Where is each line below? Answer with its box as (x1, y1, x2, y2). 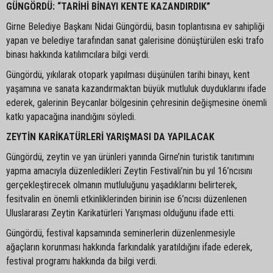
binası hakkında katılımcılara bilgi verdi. (6, 48, 150, 60)
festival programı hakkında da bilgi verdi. (6, 255, 157, 267)
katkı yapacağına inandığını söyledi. (6, 110, 136, 122)
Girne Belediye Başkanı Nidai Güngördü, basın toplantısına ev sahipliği (6, 20, 264, 32)
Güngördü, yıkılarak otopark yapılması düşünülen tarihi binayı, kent (6, 68, 250, 80)
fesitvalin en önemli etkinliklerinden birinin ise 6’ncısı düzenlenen (6, 193, 247, 205)
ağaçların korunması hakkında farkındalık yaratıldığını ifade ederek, (6, 241, 252, 253)
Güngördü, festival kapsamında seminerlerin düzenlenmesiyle (6, 227, 235, 239)
